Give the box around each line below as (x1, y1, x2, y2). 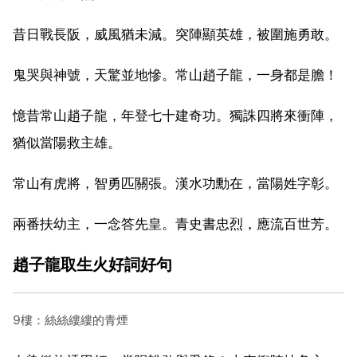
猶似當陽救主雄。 (13, 134, 121, 151)
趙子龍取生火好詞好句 (13, 253, 172, 274)
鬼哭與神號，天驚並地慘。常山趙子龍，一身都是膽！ (13, 66, 338, 83)
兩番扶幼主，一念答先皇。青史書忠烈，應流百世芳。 (13, 215, 338, 232)
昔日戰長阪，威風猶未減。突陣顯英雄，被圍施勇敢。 (13, 25, 338, 42)
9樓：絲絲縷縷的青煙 (13, 312, 128, 328)
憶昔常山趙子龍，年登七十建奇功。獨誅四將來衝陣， (13, 107, 338, 124)
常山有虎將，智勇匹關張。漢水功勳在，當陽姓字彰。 (13, 175, 338, 191)
